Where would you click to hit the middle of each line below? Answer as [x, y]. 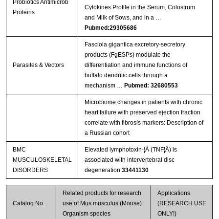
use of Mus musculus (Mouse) [102, 203]
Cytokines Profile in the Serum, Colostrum [140, 7]
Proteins [23, 12]
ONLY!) [167, 213]
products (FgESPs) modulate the [127, 55]
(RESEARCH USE [182, 203]
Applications [174, 193]
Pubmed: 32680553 [151, 85]
